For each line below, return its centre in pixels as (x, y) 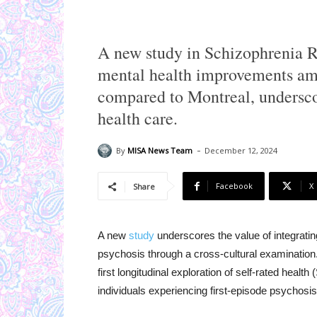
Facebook (234, 186)
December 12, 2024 (241, 151)
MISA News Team (160, 150)
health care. (138, 119)
